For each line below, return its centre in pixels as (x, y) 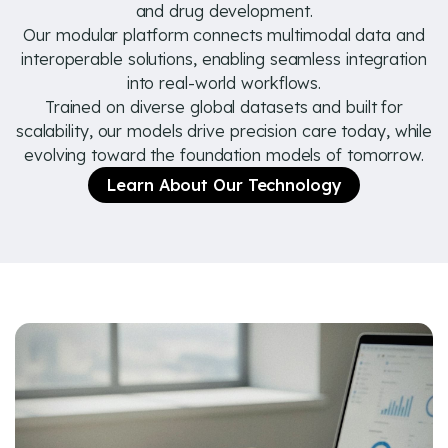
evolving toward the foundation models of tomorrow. (224, 154)
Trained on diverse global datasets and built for (224, 106)
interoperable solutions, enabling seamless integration (224, 58)
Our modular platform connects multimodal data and (224, 34)
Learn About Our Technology (224, 184)
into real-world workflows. (224, 82)
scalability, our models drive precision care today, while (224, 130)
